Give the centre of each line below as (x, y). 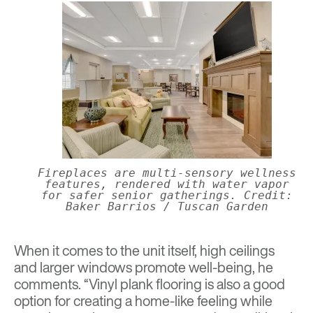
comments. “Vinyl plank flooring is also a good (150, 284)
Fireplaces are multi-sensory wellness (167, 173)
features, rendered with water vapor (167, 184)
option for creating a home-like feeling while (143, 301)
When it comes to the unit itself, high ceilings (144, 251)
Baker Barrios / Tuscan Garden (167, 207)
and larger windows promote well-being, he (144, 268)
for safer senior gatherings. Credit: (167, 196)
